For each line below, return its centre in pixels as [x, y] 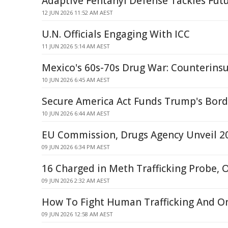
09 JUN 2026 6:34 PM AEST [76, 147]
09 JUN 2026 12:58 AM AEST [77, 214]
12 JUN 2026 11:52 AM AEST [77, 12]
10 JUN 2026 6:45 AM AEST [76, 80]
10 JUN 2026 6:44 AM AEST [76, 113]
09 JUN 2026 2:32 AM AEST [76, 180]
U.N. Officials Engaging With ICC [116, 34]
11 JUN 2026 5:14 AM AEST [76, 46]
